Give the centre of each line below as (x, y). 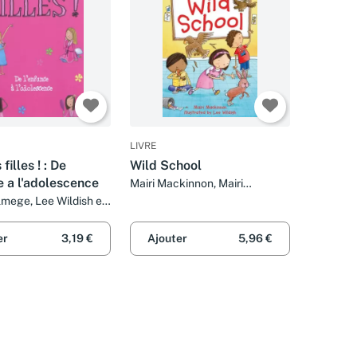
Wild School (166, 165)
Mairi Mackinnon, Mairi (186, 183)
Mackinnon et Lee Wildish (195, 198)
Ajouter (167, 239)
